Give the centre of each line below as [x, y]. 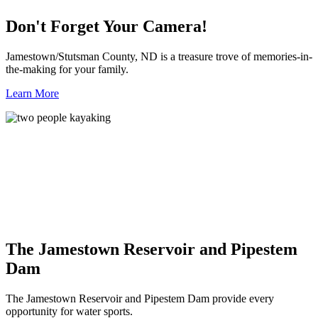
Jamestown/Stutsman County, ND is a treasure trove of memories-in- [159, 57]
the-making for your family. [67, 70]
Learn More [32, 94]
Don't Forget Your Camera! [106, 27]
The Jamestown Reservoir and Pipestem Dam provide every [140, 299]
